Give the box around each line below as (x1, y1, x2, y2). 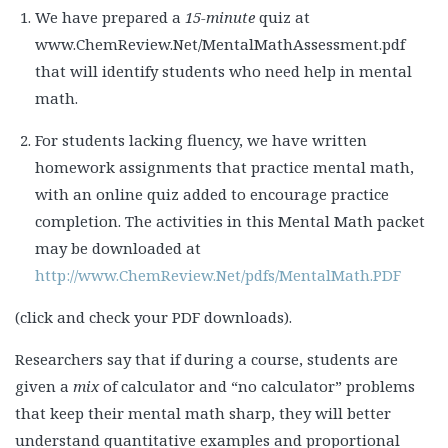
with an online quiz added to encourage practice (35, 184, 389, 205)
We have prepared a (35, 7, 185, 28)
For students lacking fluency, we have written (35, 130, 367, 151)
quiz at (255, 7, 314, 28)
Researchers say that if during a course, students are (15, 349, 398, 370)
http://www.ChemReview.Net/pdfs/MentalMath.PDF (35, 265, 401, 286)
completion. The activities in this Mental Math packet (35, 211, 425, 232)
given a (15, 376, 73, 397)
